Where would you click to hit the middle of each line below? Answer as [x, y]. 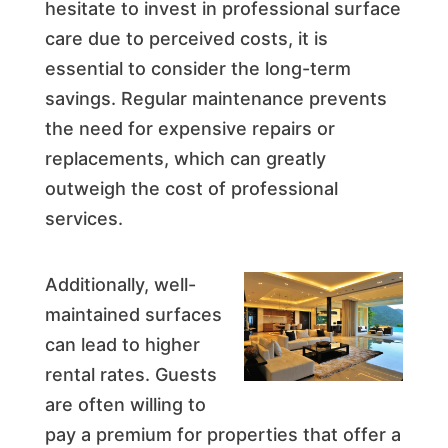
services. [83, 218]
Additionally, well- [120, 284]
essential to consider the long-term [197, 68]
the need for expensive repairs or [189, 128]
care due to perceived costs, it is [186, 38]
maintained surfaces [133, 314]
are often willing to [125, 404]
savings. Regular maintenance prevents [215, 98]
